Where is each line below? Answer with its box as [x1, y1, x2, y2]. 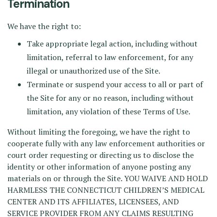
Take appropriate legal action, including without [27, 38, 198, 49]
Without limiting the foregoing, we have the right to [7, 126, 190, 137]
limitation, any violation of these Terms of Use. [27, 106, 190, 117]
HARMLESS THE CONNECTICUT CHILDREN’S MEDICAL [7, 185, 204, 195]
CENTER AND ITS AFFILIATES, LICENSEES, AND [7, 196, 179, 207]
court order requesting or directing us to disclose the [7, 150, 194, 160]
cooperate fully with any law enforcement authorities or [7, 138, 205, 149]
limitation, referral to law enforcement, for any [27, 52, 193, 62]
